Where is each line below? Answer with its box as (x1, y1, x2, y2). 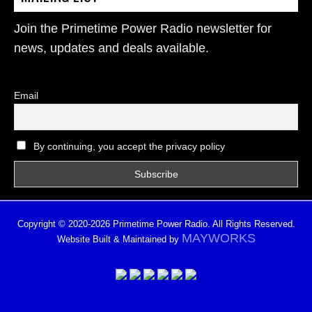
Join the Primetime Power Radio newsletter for (14, 22, 272, 36)
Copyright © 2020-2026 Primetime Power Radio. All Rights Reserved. (17, 218, 295, 229)
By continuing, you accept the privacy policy (30, 141, 225, 153)
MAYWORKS (181, 231, 256, 245)
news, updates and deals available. (14, 41, 209, 55)
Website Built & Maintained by (56, 233, 182, 244)
